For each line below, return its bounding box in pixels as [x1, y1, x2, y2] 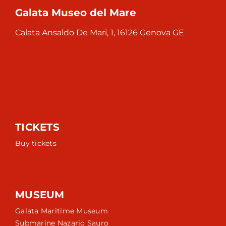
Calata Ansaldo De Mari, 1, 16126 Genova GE [15, 28, 184, 37]
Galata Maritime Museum [15, 206, 108, 215]
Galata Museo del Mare [15, 7, 136, 19]
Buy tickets [15, 139, 56, 148]
